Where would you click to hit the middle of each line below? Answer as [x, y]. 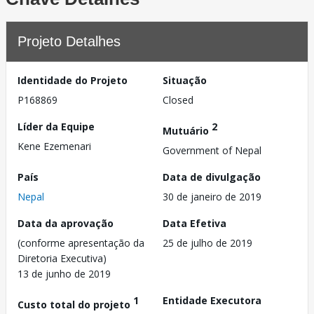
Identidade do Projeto [73, 80]
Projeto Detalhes [69, 41]
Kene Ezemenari [54, 146]
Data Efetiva [194, 223]
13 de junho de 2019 [64, 273]
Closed [178, 100]
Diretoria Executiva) [62, 258]
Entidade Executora [212, 300]
